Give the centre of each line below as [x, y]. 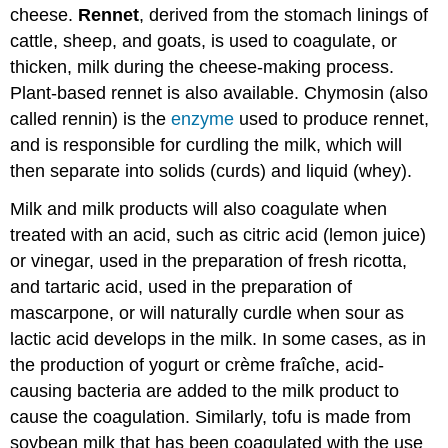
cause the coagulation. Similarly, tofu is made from [211, 417]
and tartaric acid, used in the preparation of [181, 287]
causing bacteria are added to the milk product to [205, 391]
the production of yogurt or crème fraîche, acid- [197, 365]
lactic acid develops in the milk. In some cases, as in [218, 339]
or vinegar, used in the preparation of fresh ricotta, [209, 261]
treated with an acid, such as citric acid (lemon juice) [218, 235]
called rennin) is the [91, 118]
